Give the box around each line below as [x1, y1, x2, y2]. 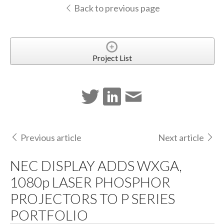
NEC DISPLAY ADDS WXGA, [9, 157, 182, 174]
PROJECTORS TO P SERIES [9, 190, 175, 207]
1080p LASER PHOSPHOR [9, 173, 170, 191]
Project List [92, 53, 132, 63]
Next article [158, 131, 204, 143]
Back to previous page [72, 2, 160, 14]
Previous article [20, 131, 81, 143]
